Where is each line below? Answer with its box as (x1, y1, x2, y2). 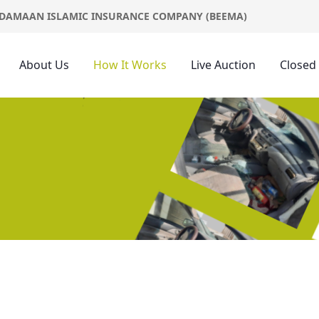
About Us (19, 57, 69, 73)
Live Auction (190, 57, 256, 73)
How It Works (93, 57, 167, 73)
